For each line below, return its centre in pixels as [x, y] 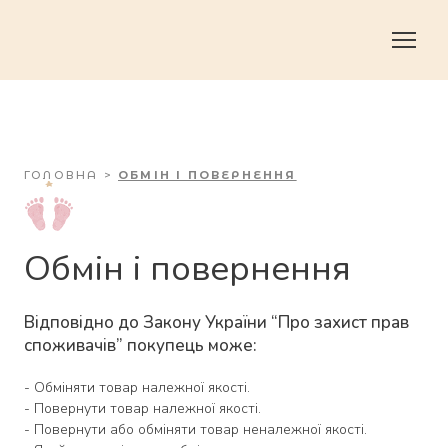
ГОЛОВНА [61, 175]
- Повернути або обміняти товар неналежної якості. [195, 429]
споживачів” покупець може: [140, 345]
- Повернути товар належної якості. [142, 408]
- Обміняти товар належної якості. [137, 387]
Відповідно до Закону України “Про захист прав [216, 322]
